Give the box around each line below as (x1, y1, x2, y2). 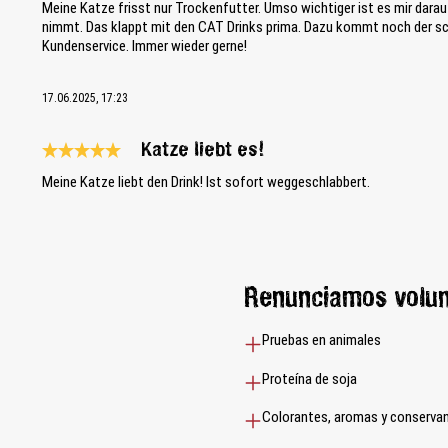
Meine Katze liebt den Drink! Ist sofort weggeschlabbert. (42, 173, 371, 192)
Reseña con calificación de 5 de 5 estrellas (41, 158, 288, 177)
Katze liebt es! (141, 141, 266, 161)
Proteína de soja (262, 369, 358, 388)
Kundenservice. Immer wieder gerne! (42, 37, 248, 56)
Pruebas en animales (262, 331, 382, 350)
